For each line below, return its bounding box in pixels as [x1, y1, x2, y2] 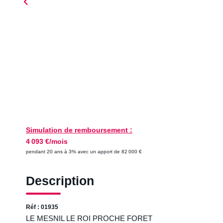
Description [26, 174, 94, 188]
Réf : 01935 [26, 204, 58, 211]
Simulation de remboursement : [26, 126, 132, 134]
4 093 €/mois [26, 137, 68, 145]
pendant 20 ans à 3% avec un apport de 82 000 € [26, 149, 142, 154]
